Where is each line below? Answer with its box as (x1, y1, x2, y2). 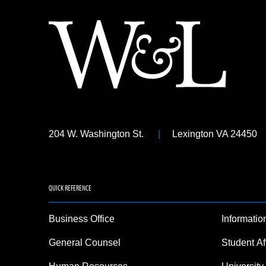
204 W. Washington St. (48, 129, 144, 139)
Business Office (48, 214, 115, 224)
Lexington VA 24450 (172, 129, 257, 139)
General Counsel (48, 237, 121, 248)
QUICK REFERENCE (48, 183, 91, 192)
